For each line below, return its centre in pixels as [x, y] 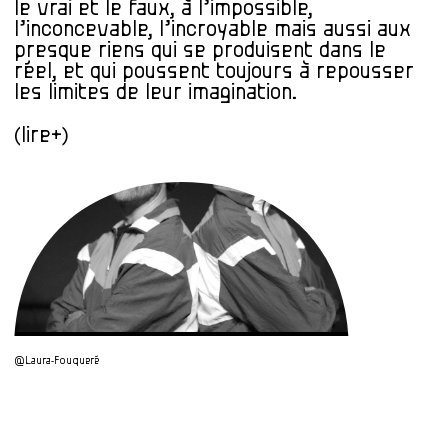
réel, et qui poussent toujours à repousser [214, 72]
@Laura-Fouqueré [56, 360]
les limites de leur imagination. [155, 93]
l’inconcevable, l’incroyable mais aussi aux [212, 30]
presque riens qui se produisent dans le [200, 51]
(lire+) [41, 135]
